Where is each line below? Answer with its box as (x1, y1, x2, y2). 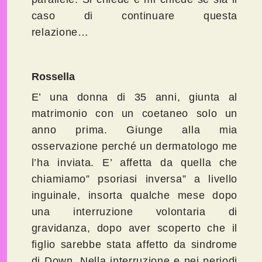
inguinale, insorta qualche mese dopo (31, 189, 238, 202)
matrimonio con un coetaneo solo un (31, 108, 238, 120)
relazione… (31, 26, 106, 39)
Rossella (31, 71, 75, 83)
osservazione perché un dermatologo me (31, 140, 238, 153)
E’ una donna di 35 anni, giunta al (31, 91, 238, 104)
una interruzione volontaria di (31, 206, 238, 218)
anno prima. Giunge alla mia (31, 124, 238, 136)
